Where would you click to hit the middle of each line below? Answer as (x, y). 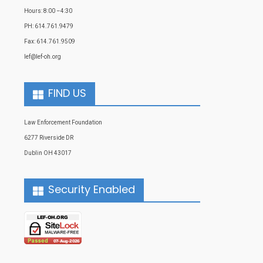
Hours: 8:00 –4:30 (48, 11)
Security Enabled (92, 190)
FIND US (67, 93)
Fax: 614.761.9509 (50, 42)
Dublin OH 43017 (48, 153)
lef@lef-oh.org (43, 57)
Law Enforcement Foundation (63, 123)
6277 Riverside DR (49, 138)
